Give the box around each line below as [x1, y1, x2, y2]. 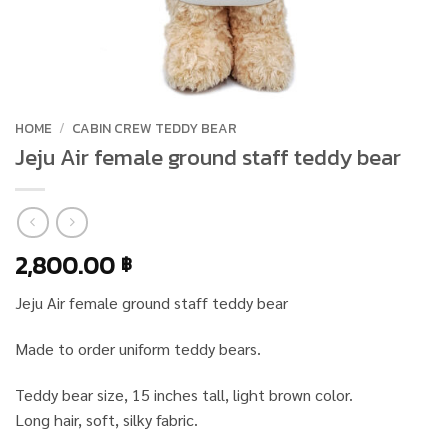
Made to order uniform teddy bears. [15, 338, 261, 360]
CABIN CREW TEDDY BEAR [72, 118, 238, 138]
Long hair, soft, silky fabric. [15, 409, 198, 431]
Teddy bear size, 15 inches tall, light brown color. [15, 384, 353, 406]
